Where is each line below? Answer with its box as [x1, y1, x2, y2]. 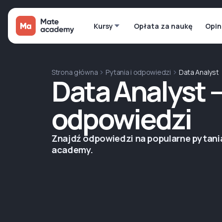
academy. [52, 144, 94, 156]
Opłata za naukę [134, 21, 192, 31]
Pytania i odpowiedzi [106, 67, 171, 77]
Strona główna [52, 67, 98, 77]
